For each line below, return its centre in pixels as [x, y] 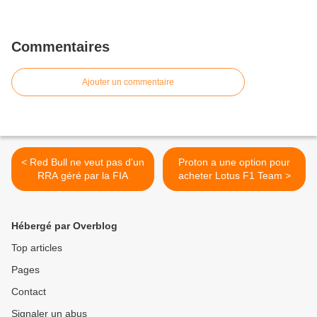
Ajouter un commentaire [128, 82]
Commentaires [60, 47]
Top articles [37, 248]
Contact [29, 292]
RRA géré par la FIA [83, 176]
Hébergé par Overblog [64, 226]
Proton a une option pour [234, 162]
